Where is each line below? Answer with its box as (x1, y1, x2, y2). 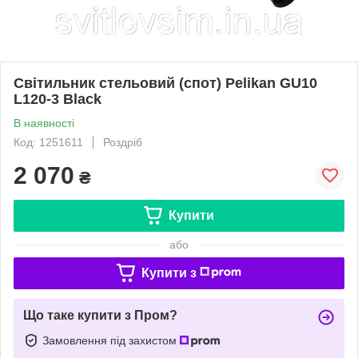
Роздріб (103, 135, 142, 149)
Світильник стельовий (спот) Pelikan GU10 (14, 74, 317, 91)
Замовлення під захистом (42, 333, 180, 347)
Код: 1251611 (14, 135, 83, 149)
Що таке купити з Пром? (23, 308, 177, 322)
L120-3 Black (14, 90, 101, 107)
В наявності (14, 116, 74, 129)
